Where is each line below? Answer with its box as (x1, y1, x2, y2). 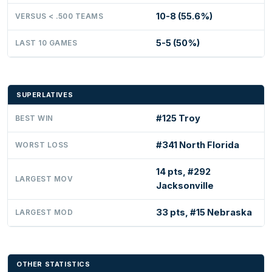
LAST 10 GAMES (15, 38, 78, 47)
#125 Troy (156, 112, 200, 124)
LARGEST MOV (15, 174, 73, 183)
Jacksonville (156, 180, 214, 191)
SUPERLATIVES (16, 90, 73, 99)
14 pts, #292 (156, 166, 211, 177)
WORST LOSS (15, 140, 69, 149)
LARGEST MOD (15, 208, 73, 217)
